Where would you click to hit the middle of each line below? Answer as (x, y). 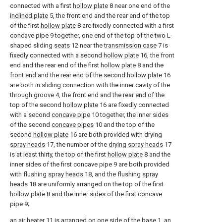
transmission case (130, 45)
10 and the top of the (124, 125)
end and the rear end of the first (55, 65)
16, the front (157, 55)
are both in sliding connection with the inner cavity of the (90, 85)
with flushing (29, 174)
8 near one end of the (139, 6)
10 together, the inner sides (129, 115)
